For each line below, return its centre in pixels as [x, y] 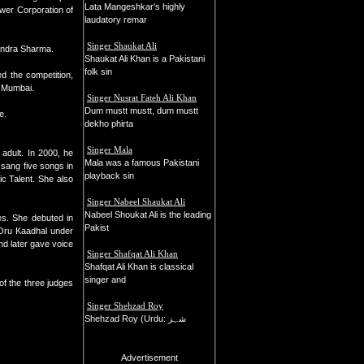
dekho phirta [109, 123]
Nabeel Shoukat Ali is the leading [148, 214]
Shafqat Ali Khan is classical [139, 266]
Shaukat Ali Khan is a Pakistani [145, 58]
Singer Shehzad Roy [125, 305]
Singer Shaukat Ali [122, 45]
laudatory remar [116, 19]
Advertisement [149, 357]
